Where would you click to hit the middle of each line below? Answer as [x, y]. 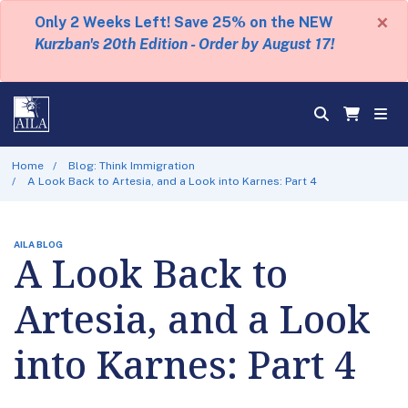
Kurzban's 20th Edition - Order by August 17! [184, 44]
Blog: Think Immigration [132, 165]
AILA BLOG [38, 244]
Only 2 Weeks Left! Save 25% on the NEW [184, 22]
